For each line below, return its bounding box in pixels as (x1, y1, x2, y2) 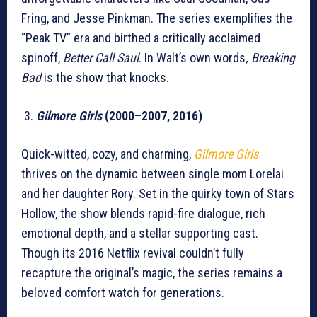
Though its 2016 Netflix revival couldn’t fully (21, 246, 244, 261)
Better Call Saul (63, 50, 139, 66)
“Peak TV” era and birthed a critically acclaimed (21, 30, 260, 46)
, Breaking (246, 50, 295, 66)
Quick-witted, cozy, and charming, (21, 146, 194, 162)
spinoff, (21, 50, 63, 66)
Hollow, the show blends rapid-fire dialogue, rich (21, 206, 265, 221)
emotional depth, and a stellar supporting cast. (21, 226, 258, 241)
